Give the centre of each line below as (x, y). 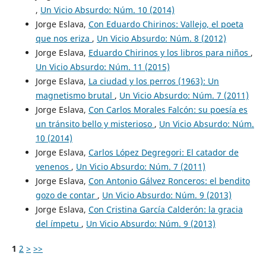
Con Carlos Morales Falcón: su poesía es (168, 110)
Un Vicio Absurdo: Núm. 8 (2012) (161, 39)
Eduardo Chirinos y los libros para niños (169, 53)
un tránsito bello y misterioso (95, 124)
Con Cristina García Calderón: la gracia (165, 210)
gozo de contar (66, 195)
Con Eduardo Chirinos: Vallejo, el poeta (166, 24)
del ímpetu (58, 224)
